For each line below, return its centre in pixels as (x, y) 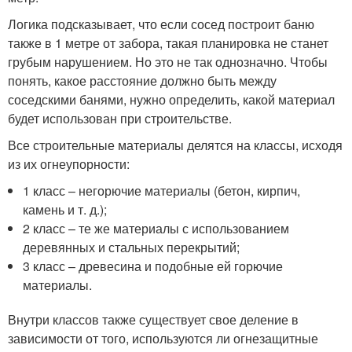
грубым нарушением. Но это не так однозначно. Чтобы (168, 61)
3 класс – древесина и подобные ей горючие (153, 266)
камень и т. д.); (65, 209)
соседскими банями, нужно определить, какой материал (171, 99)
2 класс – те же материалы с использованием (156, 228)
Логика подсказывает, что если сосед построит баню (161, 24)
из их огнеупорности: (69, 163)
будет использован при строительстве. (120, 118)
